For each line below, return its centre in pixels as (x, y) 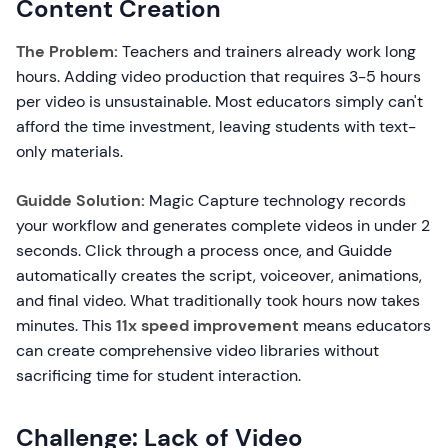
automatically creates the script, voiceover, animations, (219, 275)
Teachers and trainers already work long (267, 51)
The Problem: (67, 51)
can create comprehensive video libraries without (197, 350)
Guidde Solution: (80, 200)
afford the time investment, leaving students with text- (216, 126)
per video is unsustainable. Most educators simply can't (219, 101)
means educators (365, 325)
